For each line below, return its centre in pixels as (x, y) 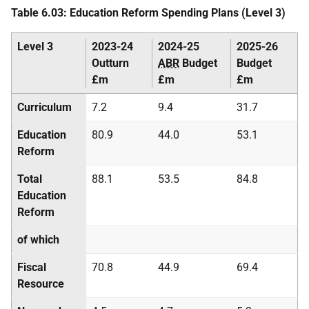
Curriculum (44, 107)
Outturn (110, 63)
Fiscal (32, 267)
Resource (41, 284)
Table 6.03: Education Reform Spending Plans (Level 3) (148, 13)
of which (38, 240)
